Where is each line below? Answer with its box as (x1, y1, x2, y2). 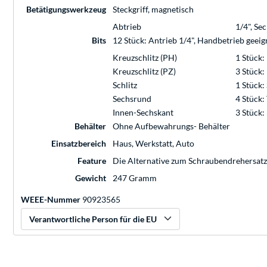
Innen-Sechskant (113, 107, 173, 118)
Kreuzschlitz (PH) (113, 52, 177, 63)
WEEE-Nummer (21, 194, 80, 205)
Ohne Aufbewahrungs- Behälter (113, 121, 230, 132)
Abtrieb (113, 21, 141, 32)
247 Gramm (113, 173, 157, 184)
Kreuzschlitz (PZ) (113, 66, 176, 77)
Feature (77, 156, 106, 166)
